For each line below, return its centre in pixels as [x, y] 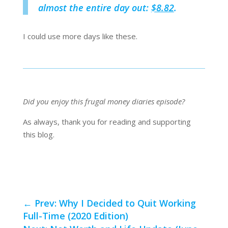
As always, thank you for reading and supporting [107, 122]
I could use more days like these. [80, 36]
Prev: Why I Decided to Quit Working [115, 203]
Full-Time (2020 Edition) [75, 216]
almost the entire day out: [94, 8]
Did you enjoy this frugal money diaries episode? [104, 102]
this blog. [38, 135]
